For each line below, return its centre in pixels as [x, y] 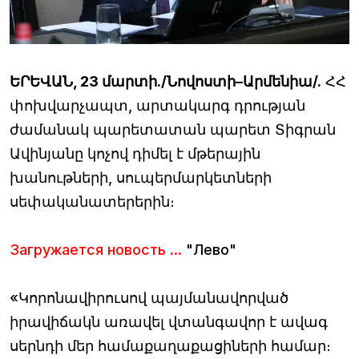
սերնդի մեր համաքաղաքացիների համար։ [170, 346]
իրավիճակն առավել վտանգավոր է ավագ [169, 322]
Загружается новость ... [96, 250]
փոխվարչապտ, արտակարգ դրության [157, 106]
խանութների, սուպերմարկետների [141, 178]
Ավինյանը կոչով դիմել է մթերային [135, 154]
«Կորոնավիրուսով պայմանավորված [149, 298]
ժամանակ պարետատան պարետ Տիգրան [173, 130]
